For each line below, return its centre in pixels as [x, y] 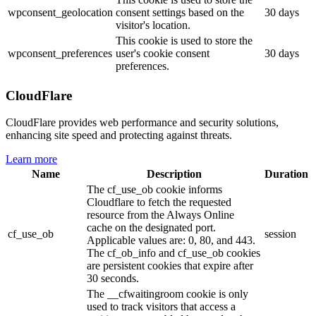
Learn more [31, 159]
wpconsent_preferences [60, 53]
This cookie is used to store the [184, 40]
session [280, 234]
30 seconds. [113, 279]
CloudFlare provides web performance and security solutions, [142, 123]
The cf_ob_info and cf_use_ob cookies [174, 253]
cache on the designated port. [151, 228]
